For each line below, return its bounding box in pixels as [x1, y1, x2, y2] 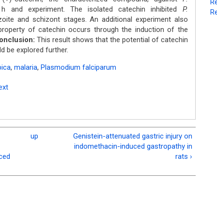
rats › [175, 152, 192, 161]
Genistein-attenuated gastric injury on [73, 131, 192, 140]
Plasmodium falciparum [40, 63, 116, 72]
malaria [14, 63, 37, 72]
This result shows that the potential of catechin [34, 35, 188, 44]
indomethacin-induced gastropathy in [74, 141, 192, 151]
